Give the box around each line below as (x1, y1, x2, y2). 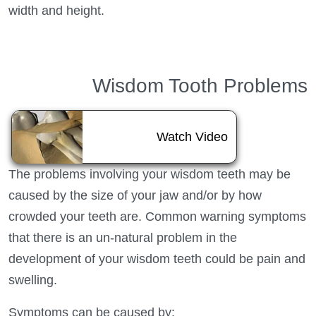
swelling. (8, 272, 57, 287)
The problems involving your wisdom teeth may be (8, 166, 291, 181)
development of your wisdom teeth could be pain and (8, 251, 305, 266)
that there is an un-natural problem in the (8, 230, 237, 245)
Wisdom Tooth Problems (92, 74, 308, 97)
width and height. (8, 4, 104, 18)
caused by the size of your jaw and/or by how (8, 188, 262, 202)
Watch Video (157, 129, 228, 144)
